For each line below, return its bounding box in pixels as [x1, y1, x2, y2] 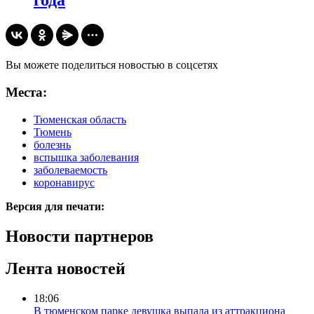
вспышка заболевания [34, 151, 139, 163]
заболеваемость [34, 163, 107, 176]
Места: [6, 84, 47, 100]
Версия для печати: [6, 200, 104, 212]
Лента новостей [6, 259, 125, 278]
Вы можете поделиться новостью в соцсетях [6, 59, 218, 71]
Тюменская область [34, 113, 126, 125]
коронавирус [34, 176, 95, 189]
